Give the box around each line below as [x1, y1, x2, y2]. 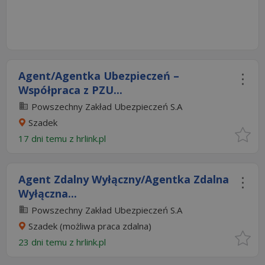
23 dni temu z [18, 236, 76, 248]
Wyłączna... [18, 186, 77, 201]
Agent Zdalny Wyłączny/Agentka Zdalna [18, 172, 229, 186]
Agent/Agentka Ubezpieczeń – [18, 69, 179, 83]
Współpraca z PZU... [18, 83, 122, 97]
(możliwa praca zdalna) [57, 220, 151, 232]
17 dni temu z [18, 132, 76, 144]
